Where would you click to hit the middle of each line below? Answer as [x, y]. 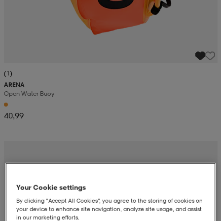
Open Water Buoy [29, 94]
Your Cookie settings [51, 187]
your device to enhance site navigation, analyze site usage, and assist [109, 209]
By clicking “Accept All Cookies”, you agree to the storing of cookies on [110, 201]
